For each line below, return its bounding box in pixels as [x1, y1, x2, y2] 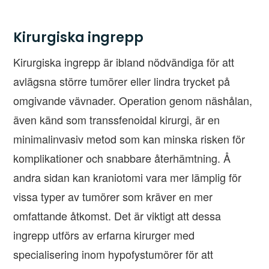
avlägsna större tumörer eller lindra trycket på [13, 73, 231, 89]
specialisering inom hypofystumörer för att [13, 246, 214, 262]
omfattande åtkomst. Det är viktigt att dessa [13, 208, 222, 224]
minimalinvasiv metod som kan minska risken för [13, 131, 246, 147]
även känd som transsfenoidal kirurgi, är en [13, 112, 220, 128]
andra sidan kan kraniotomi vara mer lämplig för [13, 169, 242, 186]
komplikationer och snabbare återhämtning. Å [13, 150, 231, 166]
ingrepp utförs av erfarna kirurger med [13, 227, 195, 243]
